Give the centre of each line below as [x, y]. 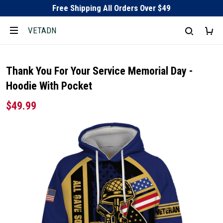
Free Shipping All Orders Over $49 [111, 8]
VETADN [42, 30]
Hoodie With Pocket [49, 86]
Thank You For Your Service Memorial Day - [99, 71]
